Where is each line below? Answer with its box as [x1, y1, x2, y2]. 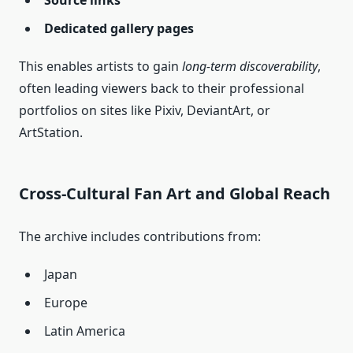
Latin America [44, 322, 125, 340]
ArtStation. [19, 124, 83, 142]
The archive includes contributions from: [19, 228, 261, 246]
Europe [44, 294, 87, 312]
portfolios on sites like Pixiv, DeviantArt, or [19, 102, 270, 120]
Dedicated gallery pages [44, 20, 194, 38]
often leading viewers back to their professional [19, 80, 304, 98]
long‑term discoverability [182, 58, 318, 76]
